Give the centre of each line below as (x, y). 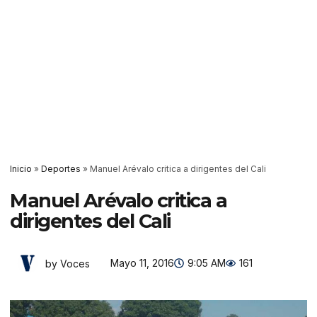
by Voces (68, 263)
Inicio (21, 169)
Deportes (61, 169)
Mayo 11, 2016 (142, 263)
